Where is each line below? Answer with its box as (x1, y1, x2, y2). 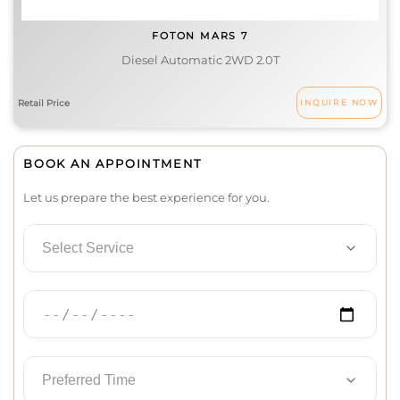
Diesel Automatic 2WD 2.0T (121, 53, 279, 67)
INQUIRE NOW (300, 97, 379, 107)
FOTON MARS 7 (152, 29, 248, 42)
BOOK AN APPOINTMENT (23, 156, 203, 171)
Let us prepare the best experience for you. (23, 190, 270, 204)
